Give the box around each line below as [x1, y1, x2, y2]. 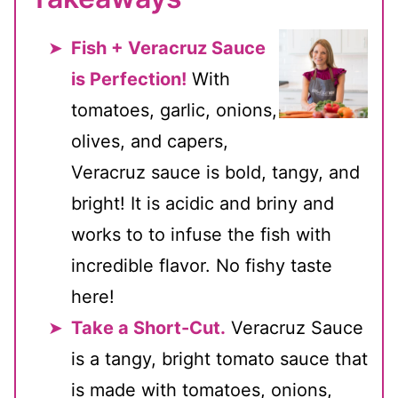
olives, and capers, [71, 131, 228, 152]
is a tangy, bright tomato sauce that [71, 348, 368, 370]
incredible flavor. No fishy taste [71, 255, 332, 276]
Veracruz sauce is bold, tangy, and [71, 162, 360, 183]
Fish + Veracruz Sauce [71, 37, 266, 59]
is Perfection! [71, 68, 187, 90]
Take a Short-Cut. [71, 317, 226, 338]
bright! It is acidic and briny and [71, 193, 334, 214]
